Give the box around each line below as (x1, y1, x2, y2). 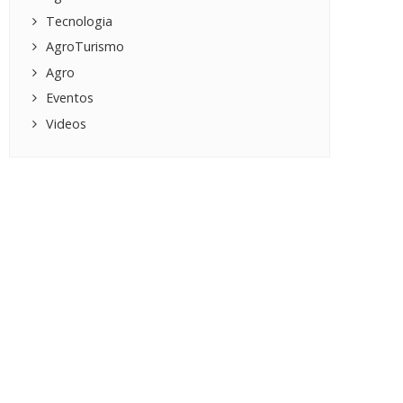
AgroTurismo (46, 38, 125, 56)
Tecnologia (46, 12, 113, 30)
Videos (46, 114, 87, 132)
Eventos (46, 89, 94, 107)
